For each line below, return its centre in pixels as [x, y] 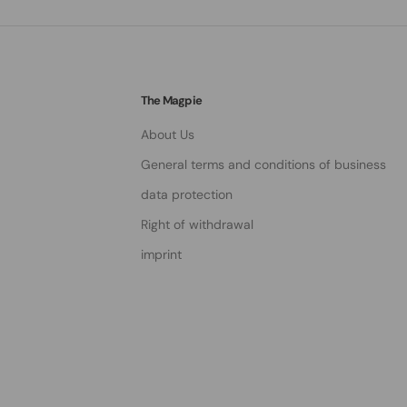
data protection [187, 194]
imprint [161, 254]
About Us [168, 134]
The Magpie [171, 100]
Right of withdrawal [197, 224]
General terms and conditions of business [263, 164]
